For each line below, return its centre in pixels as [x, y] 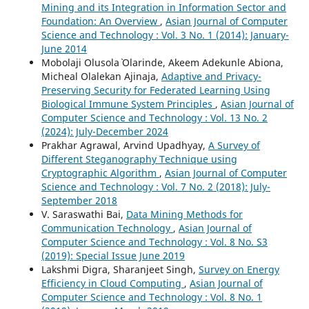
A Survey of [234, 145]
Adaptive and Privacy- [211, 76]
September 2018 [79, 200]
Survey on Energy [239, 269]
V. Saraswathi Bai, [83, 214]
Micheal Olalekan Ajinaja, [101, 76]
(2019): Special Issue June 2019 [113, 256]
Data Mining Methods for [184, 214]
